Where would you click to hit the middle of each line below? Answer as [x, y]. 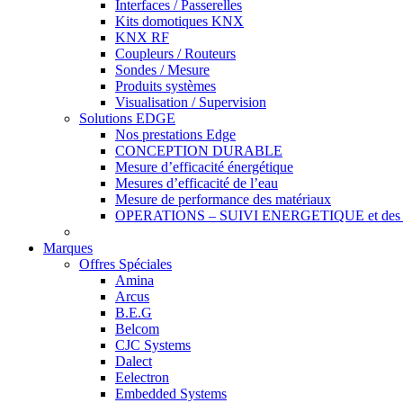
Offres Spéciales [125, 264]
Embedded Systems [171, 394]
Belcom [137, 329]
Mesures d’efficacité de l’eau [197, 183]
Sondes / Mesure [162, 70]
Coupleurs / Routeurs [175, 54]
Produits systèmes [166, 86]
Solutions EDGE [127, 118]
